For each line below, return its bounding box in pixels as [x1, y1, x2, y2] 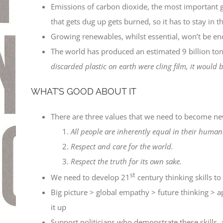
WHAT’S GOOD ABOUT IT [31, 86, 136, 97]
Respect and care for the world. [71, 141, 173, 151]
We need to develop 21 [51, 172, 130, 182]
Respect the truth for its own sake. [71, 156, 182, 166]
